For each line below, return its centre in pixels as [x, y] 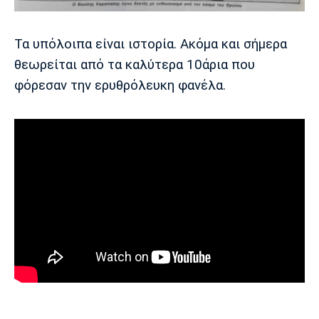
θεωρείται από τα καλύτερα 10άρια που [135, 65]
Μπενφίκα [194, 19]
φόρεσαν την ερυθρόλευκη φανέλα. [120, 85]
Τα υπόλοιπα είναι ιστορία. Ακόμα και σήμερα [151, 44]
